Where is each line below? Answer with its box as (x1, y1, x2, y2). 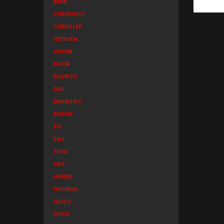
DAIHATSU (53, 98, 81, 105)
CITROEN (53, 36, 77, 42)
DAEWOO (53, 73, 77, 80)
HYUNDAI (53, 186, 77, 192)
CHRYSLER (53, 23, 82, 30)
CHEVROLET (53, 11, 85, 17)
